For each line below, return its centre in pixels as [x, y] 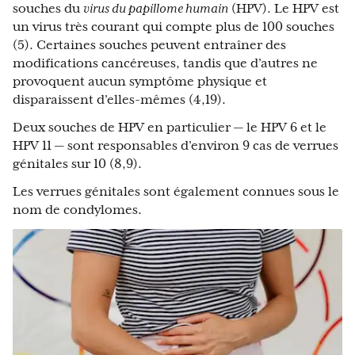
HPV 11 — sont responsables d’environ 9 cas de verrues [176, 146]
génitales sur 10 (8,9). [77, 164]
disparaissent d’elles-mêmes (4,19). [119, 100]
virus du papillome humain [156, 9]
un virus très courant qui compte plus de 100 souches [174, 27]
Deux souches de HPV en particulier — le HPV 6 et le [170, 128]
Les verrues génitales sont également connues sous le [176, 192]
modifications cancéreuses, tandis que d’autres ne [165, 63]
